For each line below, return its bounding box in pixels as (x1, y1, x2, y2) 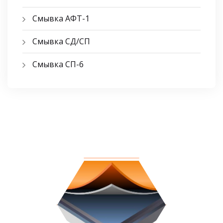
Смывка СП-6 (32, 58, 84, 70)
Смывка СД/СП (32, 35, 90, 47)
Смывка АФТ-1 (32, 12, 90, 24)
